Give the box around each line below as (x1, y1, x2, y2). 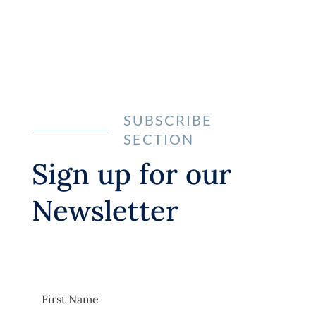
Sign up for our (31, 156, 231, 193)
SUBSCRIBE (123, 111, 212, 129)
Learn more (116, 25, 200, 43)
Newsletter (31, 193, 178, 229)
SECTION (123, 130, 194, 148)
